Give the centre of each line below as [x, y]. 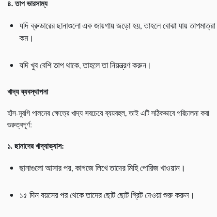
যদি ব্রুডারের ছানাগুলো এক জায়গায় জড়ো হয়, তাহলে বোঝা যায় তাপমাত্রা [117, 25]
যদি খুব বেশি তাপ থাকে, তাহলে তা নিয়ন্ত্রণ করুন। [86, 65]
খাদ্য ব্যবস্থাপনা [28, 92]
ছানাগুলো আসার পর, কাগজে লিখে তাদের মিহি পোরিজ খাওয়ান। [102, 168]
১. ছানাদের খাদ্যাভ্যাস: [36, 146]
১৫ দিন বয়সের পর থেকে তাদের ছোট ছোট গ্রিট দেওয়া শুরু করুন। [107, 195]
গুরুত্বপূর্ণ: [20, 124]
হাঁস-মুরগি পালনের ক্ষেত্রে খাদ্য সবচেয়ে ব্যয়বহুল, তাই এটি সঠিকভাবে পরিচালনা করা [108, 113]
